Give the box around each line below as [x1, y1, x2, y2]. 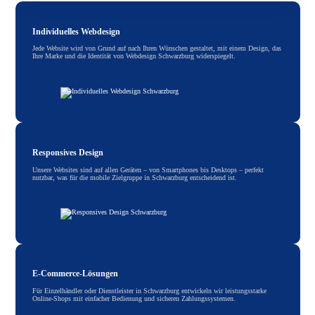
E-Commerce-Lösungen [32, 269, 119, 279]
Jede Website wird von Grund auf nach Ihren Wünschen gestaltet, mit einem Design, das [32, 44, 282, 53]
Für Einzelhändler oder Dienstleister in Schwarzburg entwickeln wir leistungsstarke [32, 286, 267, 295]
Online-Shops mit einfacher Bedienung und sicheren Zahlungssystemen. [32, 294, 236, 302]
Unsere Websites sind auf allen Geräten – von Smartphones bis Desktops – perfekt [32, 165, 264, 174]
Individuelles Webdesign [32, 27, 121, 37]
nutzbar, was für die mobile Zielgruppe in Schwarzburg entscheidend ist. [32, 173, 238, 181]
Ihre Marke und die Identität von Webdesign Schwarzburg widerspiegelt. [32, 52, 236, 60]
